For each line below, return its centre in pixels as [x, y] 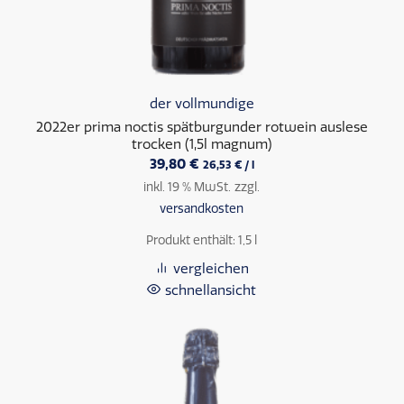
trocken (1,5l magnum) [202, 144]
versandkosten [202, 208]
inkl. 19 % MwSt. [188, 186]
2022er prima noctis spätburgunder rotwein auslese [202, 127]
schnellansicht [211, 290]
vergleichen [211, 268]
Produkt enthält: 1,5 [201, 239]
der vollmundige [202, 103]
